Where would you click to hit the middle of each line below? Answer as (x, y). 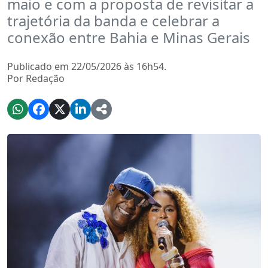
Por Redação (36, 78)
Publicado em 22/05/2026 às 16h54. (87, 66)
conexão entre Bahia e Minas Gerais (129, 37)
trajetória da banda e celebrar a (113, 21)
